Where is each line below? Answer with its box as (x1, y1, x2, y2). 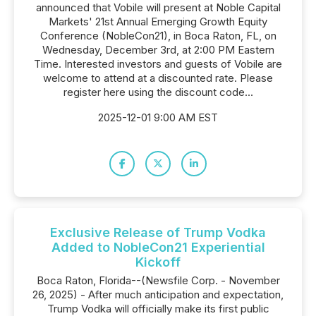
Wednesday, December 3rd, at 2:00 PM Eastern (42, 43, 274, 56)
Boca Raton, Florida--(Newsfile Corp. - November (36, 274, 280, 287)
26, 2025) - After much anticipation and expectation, (32, 288, 284, 301)
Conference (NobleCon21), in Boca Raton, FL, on (39, 29, 276, 42)
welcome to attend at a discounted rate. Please (43, 71, 273, 85)
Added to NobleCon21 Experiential (51, 240, 265, 255)
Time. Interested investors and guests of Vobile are (34, 57, 282, 71)
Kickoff (135, 255, 181, 269)
